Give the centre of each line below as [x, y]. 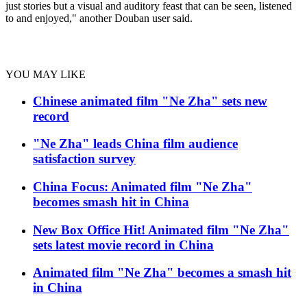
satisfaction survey [84, 159]
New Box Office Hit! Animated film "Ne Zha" [161, 230]
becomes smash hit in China [111, 202]
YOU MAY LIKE [46, 74]
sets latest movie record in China [123, 245]
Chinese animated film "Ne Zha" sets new [150, 101]
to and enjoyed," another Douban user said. [99, 18]
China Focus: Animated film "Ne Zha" [143, 187]
